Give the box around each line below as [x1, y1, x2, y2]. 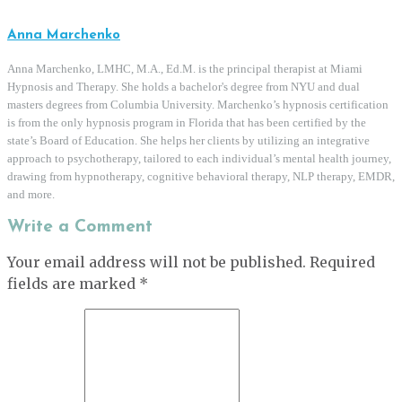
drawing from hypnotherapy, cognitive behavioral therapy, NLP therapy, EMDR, [7, 170, 395, 184]
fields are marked [7, 275, 139, 293]
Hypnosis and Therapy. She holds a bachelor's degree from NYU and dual [7, 80, 360, 94]
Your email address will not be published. [7, 253, 306, 272]
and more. [7, 188, 55, 202]
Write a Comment [7, 218, 153, 237]
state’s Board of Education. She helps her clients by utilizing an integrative [7, 134, 370, 148]
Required [310, 253, 375, 272]
